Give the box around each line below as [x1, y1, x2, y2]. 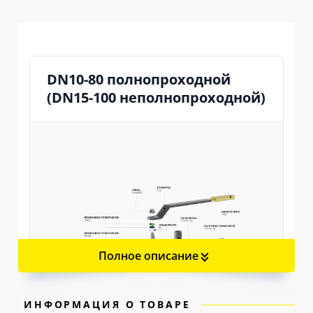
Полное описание [98, 248, 198, 263]
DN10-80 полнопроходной [46, 70, 231, 89]
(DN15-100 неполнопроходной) [46, 88, 265, 107]
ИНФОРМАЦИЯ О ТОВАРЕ [23, 298, 191, 311]
